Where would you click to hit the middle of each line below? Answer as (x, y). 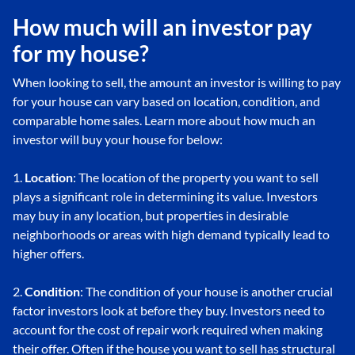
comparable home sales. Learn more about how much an (164, 120)
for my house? (81, 53)
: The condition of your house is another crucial (206, 292)
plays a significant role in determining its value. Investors (165, 197)
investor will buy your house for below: (118, 139)
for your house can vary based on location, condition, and (166, 101)
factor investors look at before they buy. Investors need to (169, 311)
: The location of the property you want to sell (196, 177)
